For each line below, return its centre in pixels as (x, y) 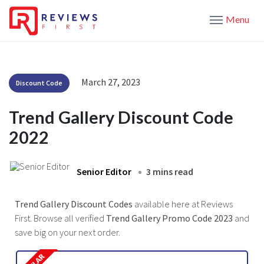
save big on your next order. (67, 232)
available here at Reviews (184, 204)
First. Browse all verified (60, 218)
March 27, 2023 (111, 82)
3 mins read (170, 171)
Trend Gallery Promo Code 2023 (170, 218)
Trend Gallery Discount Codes (75, 204)
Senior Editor (104, 171)
